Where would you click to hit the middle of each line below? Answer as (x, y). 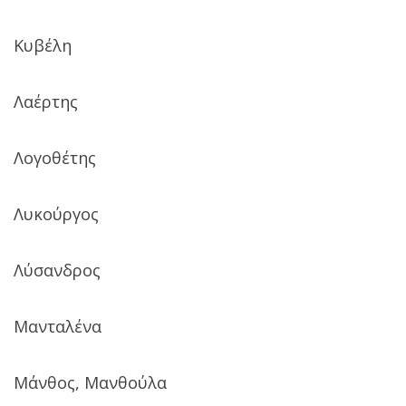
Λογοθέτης (55, 157)
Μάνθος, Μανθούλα (90, 382)
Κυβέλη (43, 45)
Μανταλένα (58, 326)
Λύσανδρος (57, 270)
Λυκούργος (56, 213)
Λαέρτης (46, 101)
